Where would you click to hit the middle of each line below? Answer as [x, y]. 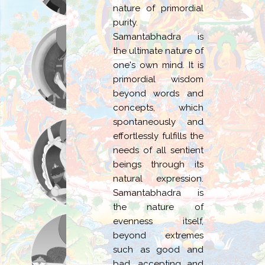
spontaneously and [158, 122]
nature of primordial [158, 9]
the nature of [158, 207]
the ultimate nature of [158, 51]
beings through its [158, 165]
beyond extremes [158, 236]
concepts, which [158, 108]
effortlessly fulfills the [158, 136]
